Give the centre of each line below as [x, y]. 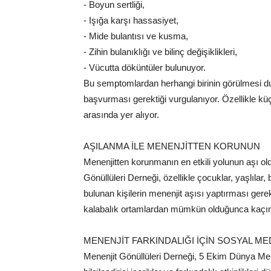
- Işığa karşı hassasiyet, [131, 20]
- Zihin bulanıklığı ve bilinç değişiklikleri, [160, 52]
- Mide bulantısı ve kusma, [136, 36]
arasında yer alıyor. [121, 115]
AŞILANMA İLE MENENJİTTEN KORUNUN [172, 146]
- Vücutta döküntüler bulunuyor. [145, 67]
